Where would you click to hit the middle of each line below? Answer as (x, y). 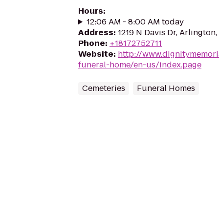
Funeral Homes (166, 88)
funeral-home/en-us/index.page (140, 65)
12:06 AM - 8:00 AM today (135, 22)
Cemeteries (104, 88)
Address (96, 33)
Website (96, 54)
